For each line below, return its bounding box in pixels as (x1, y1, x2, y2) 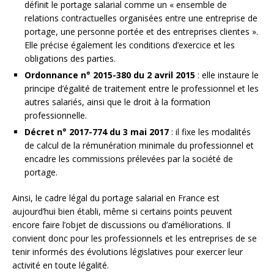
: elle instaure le (195, 69, 259, 81)
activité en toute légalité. (12, 259, 109, 272)
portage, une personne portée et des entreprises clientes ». (24, 26, 258, 38)
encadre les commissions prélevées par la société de (24, 153, 233, 165)
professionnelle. (24, 109, 87, 122)
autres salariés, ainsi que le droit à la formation (24, 96, 210, 108)
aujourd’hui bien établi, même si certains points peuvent (12, 206, 232, 218)
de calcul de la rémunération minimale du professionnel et (24, 139, 254, 152)
